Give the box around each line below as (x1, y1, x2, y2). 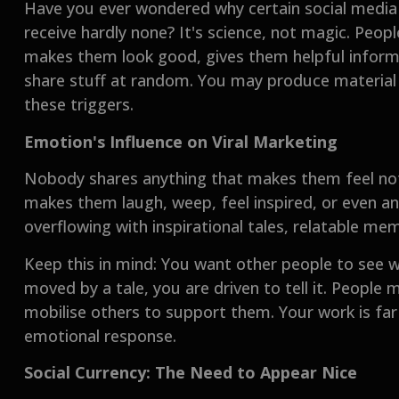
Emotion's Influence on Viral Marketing (24, 130, 338, 152)
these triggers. (24, 94, 134, 116)
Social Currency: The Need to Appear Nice (24, 361, 358, 383)
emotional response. (24, 324, 177, 346)
